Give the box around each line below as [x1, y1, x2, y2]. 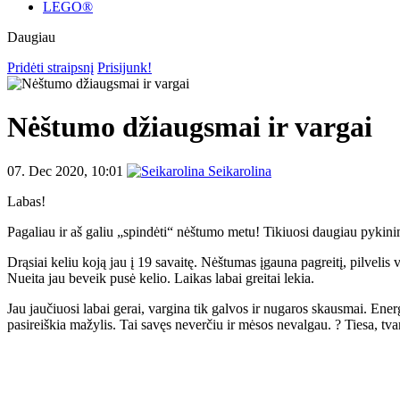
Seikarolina [208, 162, 271, 179]
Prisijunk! [97, 60, 152, 75]
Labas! [7, 193, 46, 209]
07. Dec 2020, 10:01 [7, 162, 123, 179]
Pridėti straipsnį [7, 60, 94, 75]
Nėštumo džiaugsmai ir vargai [7, 111, 372, 144]
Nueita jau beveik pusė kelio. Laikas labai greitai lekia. [7, 270, 314, 286]
